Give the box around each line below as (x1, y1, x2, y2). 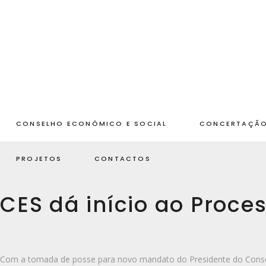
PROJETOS (16, 154, 62, 163)
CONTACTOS (94, 154, 151, 163)
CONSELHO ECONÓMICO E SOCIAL (16, 119, 167, 128)
